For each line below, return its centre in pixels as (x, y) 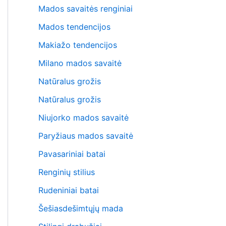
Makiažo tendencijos (78, 45)
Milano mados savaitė (80, 63)
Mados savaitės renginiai (86, 9)
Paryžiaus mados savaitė (86, 136)
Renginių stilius (67, 172)
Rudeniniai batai (69, 190)
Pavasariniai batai (72, 154)
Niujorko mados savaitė (83, 118)
